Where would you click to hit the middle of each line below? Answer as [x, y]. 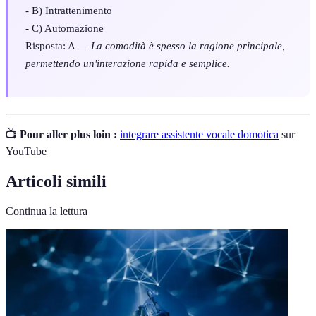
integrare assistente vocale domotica [199, 135]
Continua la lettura [47, 211]
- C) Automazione [65, 28]
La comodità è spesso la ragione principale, [188, 45]
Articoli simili [56, 181]
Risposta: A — [58, 45]
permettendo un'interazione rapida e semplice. [128, 63]
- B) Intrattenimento [69, 10]
